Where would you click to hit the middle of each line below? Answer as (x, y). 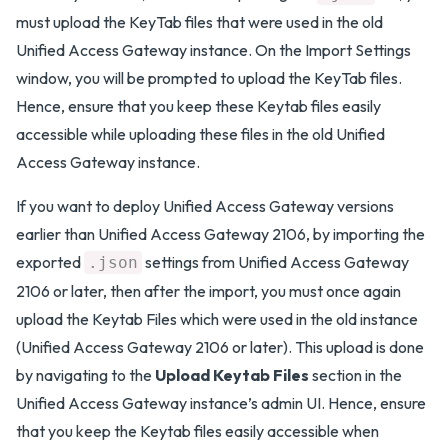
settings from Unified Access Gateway (275, 262)
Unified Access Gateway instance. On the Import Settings (213, 50)
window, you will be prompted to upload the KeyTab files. (209, 78)
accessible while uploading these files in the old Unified (200, 134)
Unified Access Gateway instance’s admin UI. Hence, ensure (221, 403)
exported (50, 262)
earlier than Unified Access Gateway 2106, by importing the (220, 234)
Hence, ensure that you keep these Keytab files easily (198, 106)
